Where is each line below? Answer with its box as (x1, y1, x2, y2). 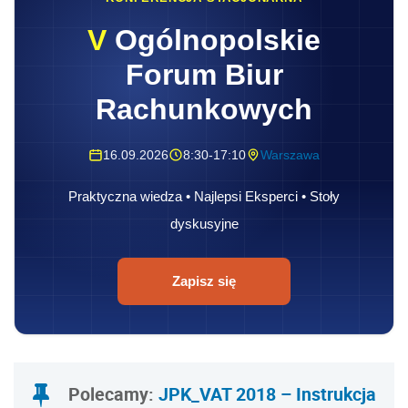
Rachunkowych (96, 93, 312, 127)
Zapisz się (172, 273, 236, 290)
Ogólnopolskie (107, 24, 321, 57)
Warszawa (260, 148, 320, 163)
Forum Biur (125, 58, 283, 92)
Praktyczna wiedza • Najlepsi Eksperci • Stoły (68, 189, 340, 205)
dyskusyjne (169, 216, 239, 232)
